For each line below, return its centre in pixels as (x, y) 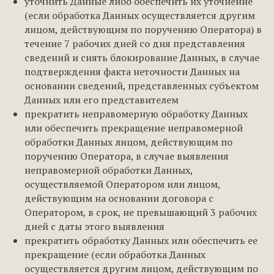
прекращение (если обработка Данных (115, 254)
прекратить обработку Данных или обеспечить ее (141, 240)
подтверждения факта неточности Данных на (132, 72)
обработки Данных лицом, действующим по (128, 142)
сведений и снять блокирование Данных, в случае (142, 57)
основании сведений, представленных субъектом (142, 86)
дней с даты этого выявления (94, 226)
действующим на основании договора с (119, 198)
